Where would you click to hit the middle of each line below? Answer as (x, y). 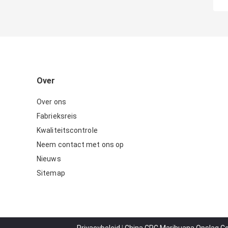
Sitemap (51, 173)
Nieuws (49, 159)
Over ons (51, 102)
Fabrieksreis (57, 116)
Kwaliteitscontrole (67, 131)
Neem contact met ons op (80, 145)
